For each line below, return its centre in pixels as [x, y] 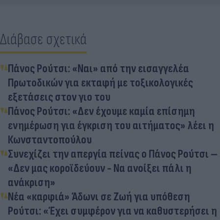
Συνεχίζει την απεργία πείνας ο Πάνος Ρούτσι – [113, 154]
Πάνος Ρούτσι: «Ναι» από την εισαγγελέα [98, 68]
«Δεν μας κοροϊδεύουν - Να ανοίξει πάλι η [100, 168]
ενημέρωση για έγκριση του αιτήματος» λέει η [111, 125]
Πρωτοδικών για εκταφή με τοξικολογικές [100, 82]
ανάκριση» [32, 182]
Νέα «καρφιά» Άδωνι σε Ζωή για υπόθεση [99, 196]
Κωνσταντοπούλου [50, 139]
